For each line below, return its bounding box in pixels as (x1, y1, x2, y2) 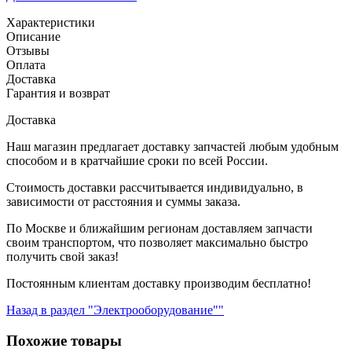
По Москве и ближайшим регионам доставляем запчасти (6, 222, 313, 236)
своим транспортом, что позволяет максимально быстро (6, 236, 308, 250)
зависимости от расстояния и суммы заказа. (6, 195, 240, 209)
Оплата (6, 58, 46, 72)
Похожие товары (6, 332, 122, 349)
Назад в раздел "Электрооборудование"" (6, 303, 224, 317)
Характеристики (6, 16, 95, 30)
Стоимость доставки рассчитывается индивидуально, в (6, 181, 303, 195)
